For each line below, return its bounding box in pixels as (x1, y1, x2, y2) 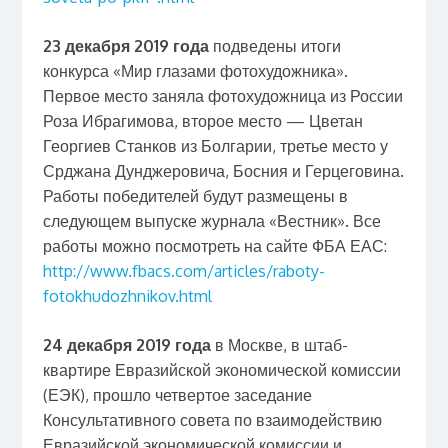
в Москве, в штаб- (210, 334, 348, 355)
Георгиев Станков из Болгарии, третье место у (42, 135, 388, 156)
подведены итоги (208, 35, 341, 56)
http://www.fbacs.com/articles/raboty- (42, 260, 325, 281)
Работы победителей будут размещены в (42, 185, 348, 206)
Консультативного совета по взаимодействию (42, 409, 382, 430)
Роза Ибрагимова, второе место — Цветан (42, 110, 363, 131)
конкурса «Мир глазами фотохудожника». (42, 60, 348, 81)
